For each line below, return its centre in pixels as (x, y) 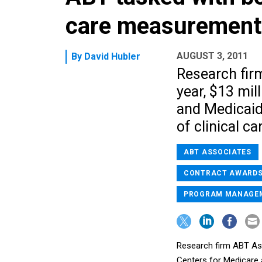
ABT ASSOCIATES (218, 152)
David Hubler (112, 56)
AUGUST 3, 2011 (212, 56)
